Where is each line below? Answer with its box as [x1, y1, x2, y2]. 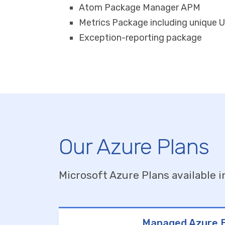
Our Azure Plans [59, 134, 209, 160]
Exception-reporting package [79, 32, 202, 44]
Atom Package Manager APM [79, 2, 200, 14]
